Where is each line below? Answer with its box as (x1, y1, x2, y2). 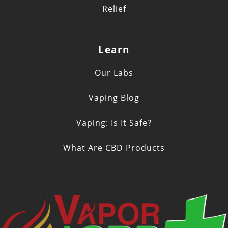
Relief (102, 3, 126, 15)
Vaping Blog (89, 92, 139, 104)
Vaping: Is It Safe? (76, 117, 152, 129)
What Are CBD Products (63, 142, 165, 154)
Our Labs (95, 67, 133, 79)
